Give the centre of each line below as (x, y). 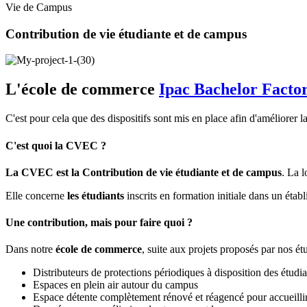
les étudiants (94, 195)
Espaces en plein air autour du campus (115, 285)
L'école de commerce (80, 89)
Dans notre (30, 249)
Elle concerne (35, 195)
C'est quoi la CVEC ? (56, 145)
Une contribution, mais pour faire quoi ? (99, 223)
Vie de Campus (39, 7)
